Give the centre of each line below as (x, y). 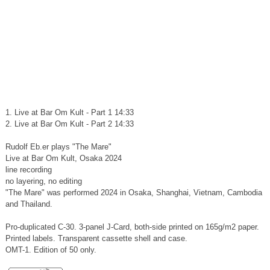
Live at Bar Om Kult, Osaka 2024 (63, 158)
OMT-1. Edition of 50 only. (51, 250)
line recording (28, 169)
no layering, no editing (43, 181)
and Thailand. (29, 204)
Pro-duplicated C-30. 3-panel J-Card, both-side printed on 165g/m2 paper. (132, 227)
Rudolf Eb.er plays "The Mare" (58, 146)
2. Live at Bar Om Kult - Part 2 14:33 (69, 124)
